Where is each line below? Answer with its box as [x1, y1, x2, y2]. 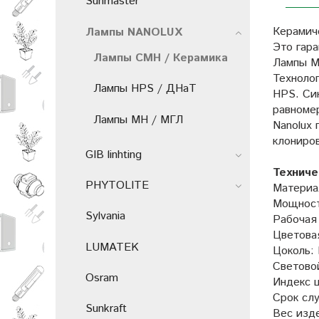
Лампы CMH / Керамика [93, 50, 228, 67]
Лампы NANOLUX [85, 23, 182, 41]
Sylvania [85, 208, 125, 225]
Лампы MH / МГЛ [93, 111, 183, 128]
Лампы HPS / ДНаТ [93, 80, 197, 98]
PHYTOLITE [85, 177, 149, 194]
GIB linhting [85, 147, 142, 164]
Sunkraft [85, 300, 127, 317]
